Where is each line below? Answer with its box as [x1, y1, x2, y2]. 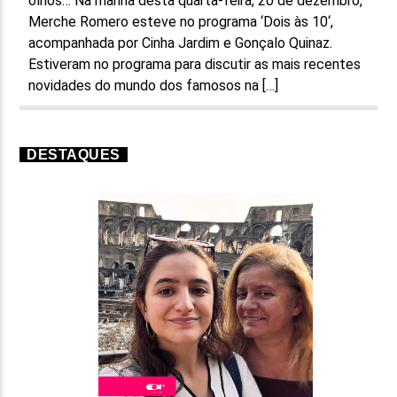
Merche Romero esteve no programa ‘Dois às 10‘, [28, 12, 334, 30]
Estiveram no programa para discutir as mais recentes [28, 55, 362, 73]
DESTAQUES [27, 146, 121, 162]
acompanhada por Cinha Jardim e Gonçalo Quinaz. [28, 34, 333, 51]
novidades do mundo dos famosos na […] [28, 76, 279, 94]
